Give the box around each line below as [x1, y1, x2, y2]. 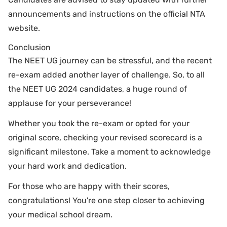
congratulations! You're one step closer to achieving [8, 195, 205, 205]
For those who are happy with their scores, [8, 181, 170, 191]
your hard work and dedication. [8, 161, 127, 171]
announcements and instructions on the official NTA [8, 9, 205, 19]
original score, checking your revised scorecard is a [8, 132, 202, 142]
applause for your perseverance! [8, 98, 131, 108]
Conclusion [8, 42, 51, 52]
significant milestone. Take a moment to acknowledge [8, 146, 211, 157]
